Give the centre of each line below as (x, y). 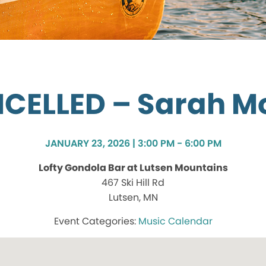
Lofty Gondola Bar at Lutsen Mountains (133, 168)
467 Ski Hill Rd (133, 183)
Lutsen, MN (133, 198)
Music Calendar (175, 221)
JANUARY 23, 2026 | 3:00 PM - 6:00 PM (133, 144)
